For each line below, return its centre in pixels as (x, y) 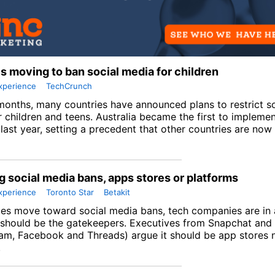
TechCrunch (69, 86)
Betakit (117, 192)
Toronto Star (70, 192)
